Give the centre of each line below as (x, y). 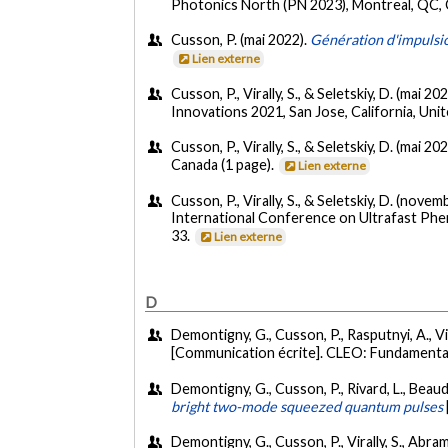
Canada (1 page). (224, 165)
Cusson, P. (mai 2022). (241, 40)
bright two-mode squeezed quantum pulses (307, 406)
